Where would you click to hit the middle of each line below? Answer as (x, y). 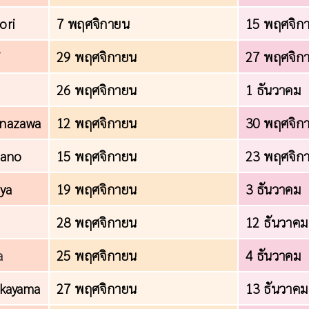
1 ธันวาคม (273, 90)
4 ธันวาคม (273, 255)
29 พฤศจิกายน (97, 57)
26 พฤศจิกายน (97, 90)
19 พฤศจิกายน (97, 189)
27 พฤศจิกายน (97, 288)
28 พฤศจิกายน (97, 222)
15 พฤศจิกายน (97, 156)
